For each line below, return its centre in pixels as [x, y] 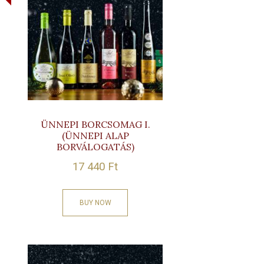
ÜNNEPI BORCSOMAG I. [95, 125]
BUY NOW [95, 202]
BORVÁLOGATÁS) [95, 147]
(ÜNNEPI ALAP [95, 136]
